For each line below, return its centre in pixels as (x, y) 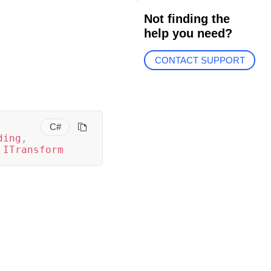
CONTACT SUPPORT (200, 60)
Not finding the (187, 19)
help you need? (188, 33)
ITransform (33, 150)
